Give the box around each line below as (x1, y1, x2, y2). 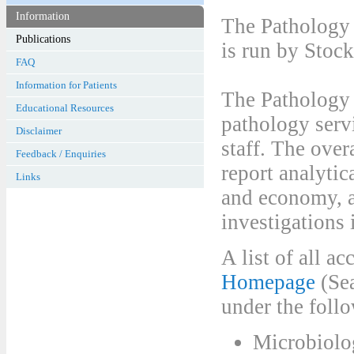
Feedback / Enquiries (16, 148, 106, 160)
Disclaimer (16, 125, 62, 137)
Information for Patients (16, 79, 117, 91)
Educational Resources (16, 102, 114, 114)
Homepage (221, 270, 315, 294)
